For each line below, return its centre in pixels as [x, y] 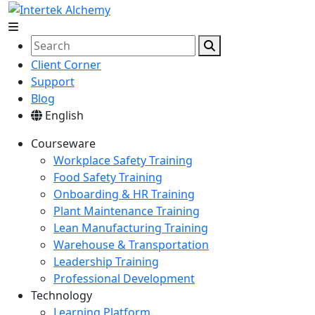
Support [53, 81]
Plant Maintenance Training [127, 211]
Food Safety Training [108, 177]
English [64, 115]
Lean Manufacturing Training [131, 227]
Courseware [63, 143]
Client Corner [66, 64]
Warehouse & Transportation [131, 244]
